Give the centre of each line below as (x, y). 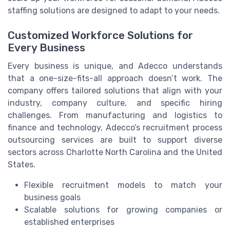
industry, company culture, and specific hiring (115, 103)
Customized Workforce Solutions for (100, 35)
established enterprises (69, 222)
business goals (52, 197)
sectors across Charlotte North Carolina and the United (115, 152)
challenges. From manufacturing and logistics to (115, 115)
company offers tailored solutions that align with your (115, 90)
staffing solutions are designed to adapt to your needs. (114, 10)
